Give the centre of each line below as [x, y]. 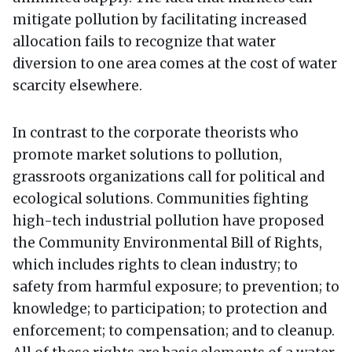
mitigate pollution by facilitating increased [159, 19]
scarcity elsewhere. [77, 85]
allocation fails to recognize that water [144, 41]
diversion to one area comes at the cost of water [175, 63]
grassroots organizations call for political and [169, 176]
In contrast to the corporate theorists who [156, 132]
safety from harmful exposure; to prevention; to [176, 286]
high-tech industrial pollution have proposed [168, 220]
